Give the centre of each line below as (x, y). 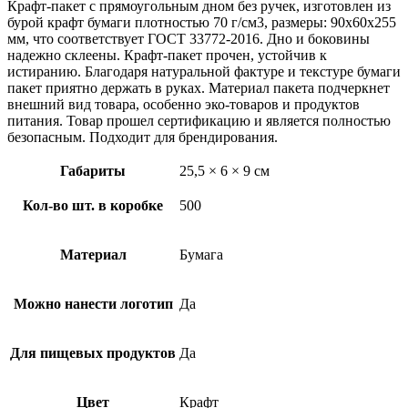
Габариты (93, 170)
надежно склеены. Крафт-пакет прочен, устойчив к (167, 55)
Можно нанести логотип (93, 303)
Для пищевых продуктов (93, 352)
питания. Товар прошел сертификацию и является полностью (199, 120)
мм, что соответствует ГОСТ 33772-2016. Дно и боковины (189, 38)
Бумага (201, 254)
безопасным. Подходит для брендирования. (143, 137)
